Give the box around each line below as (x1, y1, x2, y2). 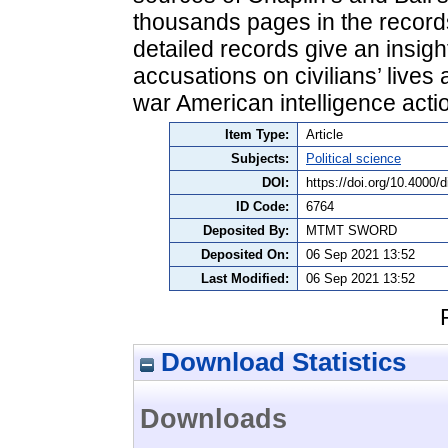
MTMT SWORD (306, 222, 397, 238)
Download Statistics (154, 346, 406, 377)
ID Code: (236, 198, 289, 214)
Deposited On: (201, 246, 289, 262)
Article (306, 126, 343, 142)
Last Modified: (201, 270, 289, 286)
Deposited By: (203, 222, 289, 238)
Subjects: (231, 150, 289, 166)
